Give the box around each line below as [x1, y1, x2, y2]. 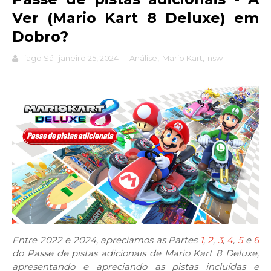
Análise [129, 53, 157, 64]
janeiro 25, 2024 [59, 53, 119, 64]
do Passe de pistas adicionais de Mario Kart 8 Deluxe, [12, 247, 259, 260]
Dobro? [12, 28, 68, 46]
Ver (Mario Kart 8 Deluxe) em [12, 9, 259, 27]
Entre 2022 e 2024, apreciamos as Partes [12, 234, 200, 246]
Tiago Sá [20, 53, 54, 64]
